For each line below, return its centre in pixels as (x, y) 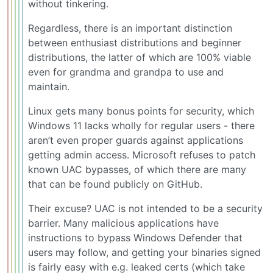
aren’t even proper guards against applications (136, 140)
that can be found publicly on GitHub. (115, 184)
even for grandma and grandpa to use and (126, 72)
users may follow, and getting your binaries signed (144, 253)
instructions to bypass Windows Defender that (135, 238)
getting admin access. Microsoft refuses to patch (142, 155)
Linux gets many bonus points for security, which (141, 111)
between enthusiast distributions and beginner (135, 43)
